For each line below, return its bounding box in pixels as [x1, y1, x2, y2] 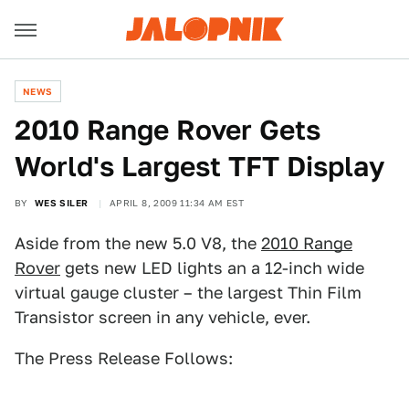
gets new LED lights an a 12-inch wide [60, 258, 364, 278]
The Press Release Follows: [15, 349, 233, 368]
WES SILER [34, 197, 89, 208]
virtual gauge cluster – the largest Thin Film [15, 283, 362, 302]
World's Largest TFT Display [15, 150, 384, 183]
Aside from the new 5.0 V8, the [15, 234, 261, 253]
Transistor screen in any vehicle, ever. [15, 308, 310, 327]
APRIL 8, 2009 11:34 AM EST [109, 197, 245, 208]
